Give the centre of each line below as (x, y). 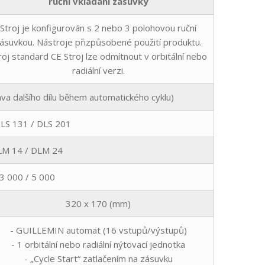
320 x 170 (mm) (98, 203)
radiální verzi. (98, 70)
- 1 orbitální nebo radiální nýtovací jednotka (98, 244)
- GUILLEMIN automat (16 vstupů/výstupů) (98, 230)
